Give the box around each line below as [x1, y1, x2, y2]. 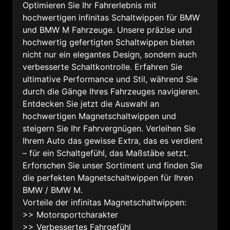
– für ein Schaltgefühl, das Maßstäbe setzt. [23, 148, 188, 159]
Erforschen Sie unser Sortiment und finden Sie [23, 160, 202, 171]
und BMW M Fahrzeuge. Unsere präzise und [23, 25, 192, 35]
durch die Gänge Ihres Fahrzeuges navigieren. [23, 86, 200, 97]
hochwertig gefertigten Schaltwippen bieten [23, 37, 195, 48]
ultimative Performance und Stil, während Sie [23, 74, 198, 85]
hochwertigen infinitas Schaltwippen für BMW [23, 12, 200, 23]
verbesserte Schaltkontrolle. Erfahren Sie [23, 62, 182, 72]
